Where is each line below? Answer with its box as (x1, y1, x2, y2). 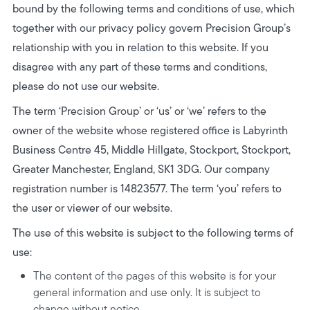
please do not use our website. (12, 78, 159, 94)
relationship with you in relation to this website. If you (12, 39, 268, 55)
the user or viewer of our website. (12, 200, 172, 216)
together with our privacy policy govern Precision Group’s (12, 20, 291, 36)
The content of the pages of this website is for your (33, 268, 277, 284)
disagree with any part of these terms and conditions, (12, 59, 267, 75)
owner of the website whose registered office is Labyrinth (12, 122, 288, 138)
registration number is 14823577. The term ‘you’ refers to (12, 181, 282, 197)
